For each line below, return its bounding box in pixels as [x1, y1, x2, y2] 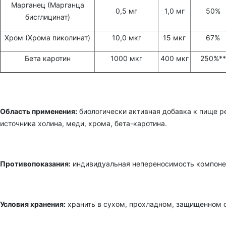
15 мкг [163, 33, 186, 42]
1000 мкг [110, 54, 142, 63]
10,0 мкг [111, 33, 141, 42]
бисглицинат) [25, 13, 70, 22]
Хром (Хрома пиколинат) [5, 33, 90, 42]
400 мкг [160, 54, 189, 63]
